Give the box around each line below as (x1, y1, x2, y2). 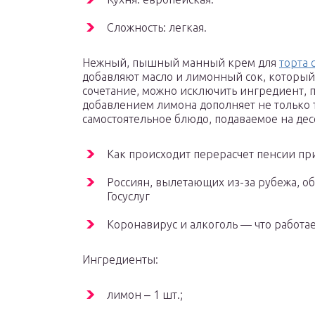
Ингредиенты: (82, 253, 158, 266)
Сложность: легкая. (107, 21, 207, 34)
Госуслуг (107, 190, 150, 203)
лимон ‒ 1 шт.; (107, 288, 183, 302)
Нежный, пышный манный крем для (82, 56, 279, 70)
